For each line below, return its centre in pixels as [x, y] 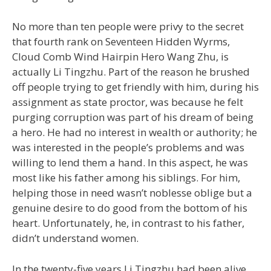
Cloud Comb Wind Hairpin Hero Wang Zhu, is [120, 57]
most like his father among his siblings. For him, [126, 178]
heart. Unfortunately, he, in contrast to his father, [128, 223]
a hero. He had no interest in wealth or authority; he [135, 132]
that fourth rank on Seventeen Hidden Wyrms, [121, 42]
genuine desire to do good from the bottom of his [130, 208]
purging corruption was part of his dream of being [133, 117]
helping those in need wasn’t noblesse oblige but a [132, 193]
